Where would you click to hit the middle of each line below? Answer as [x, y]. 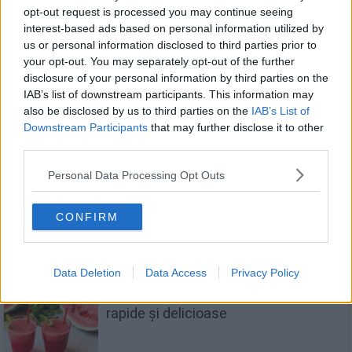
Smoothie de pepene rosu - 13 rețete [222, 295]
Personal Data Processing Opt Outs [136, 175]
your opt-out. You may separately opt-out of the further [159, 61]
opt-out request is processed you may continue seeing [158, 12]
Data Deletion [87, 273]
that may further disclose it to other [236, 127]
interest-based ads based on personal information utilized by [174, 28]
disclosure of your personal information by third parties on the [176, 78]
